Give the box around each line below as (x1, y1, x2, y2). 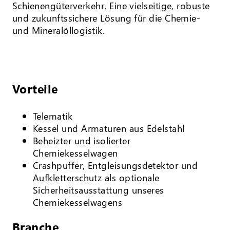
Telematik (33, 109, 73, 122)
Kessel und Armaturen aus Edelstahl (33, 121, 185, 135)
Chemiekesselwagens (33, 195, 123, 208)
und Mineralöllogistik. (12, 23, 105, 36)
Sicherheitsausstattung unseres (33, 183, 164, 196)
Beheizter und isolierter (33, 133, 131, 147)
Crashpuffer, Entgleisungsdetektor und (33, 158, 198, 171)
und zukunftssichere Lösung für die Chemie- (12, 11, 201, 24)
